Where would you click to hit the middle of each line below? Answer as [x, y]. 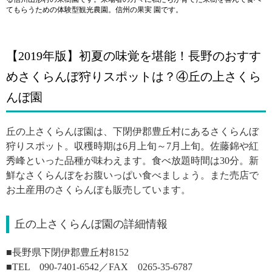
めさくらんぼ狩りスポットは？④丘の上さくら [134, 76]
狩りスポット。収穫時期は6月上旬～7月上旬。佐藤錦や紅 [132, 146]
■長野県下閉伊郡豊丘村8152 [72, 252]
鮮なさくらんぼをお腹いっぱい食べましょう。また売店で [132, 175]
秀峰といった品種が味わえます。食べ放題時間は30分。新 [132, 160]
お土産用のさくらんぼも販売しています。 [98, 189]
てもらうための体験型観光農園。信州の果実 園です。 [94, 9]
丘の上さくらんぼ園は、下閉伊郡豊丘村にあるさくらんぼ [132, 131]
